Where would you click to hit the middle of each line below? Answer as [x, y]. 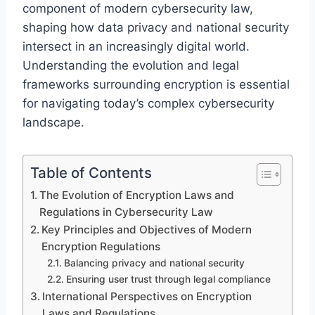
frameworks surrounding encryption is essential [156, 84]
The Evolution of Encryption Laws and [137, 195]
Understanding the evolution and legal [131, 65]
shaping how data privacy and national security [156, 27]
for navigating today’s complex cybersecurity [148, 103]
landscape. [53, 122]
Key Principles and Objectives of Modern [147, 229]
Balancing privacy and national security [154, 263]
